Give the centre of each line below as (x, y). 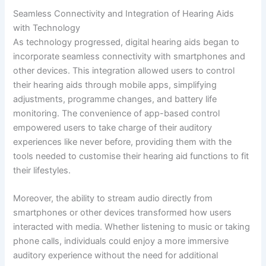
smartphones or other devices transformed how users (123, 213)
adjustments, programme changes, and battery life (115, 99)
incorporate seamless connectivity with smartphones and (129, 56)
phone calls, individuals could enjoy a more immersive (121, 241)
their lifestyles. (42, 170)
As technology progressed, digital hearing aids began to (126, 42)
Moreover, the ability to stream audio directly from (113, 199)
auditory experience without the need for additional (116, 256)
